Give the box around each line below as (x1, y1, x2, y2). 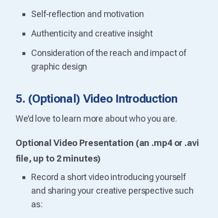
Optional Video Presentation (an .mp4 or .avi (16, 137, 199, 148)
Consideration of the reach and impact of (31, 47, 186, 58)
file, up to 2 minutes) (16, 153, 101, 163)
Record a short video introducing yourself (31, 171, 186, 182)
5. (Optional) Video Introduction (16, 91, 178, 106)
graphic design (31, 61, 88, 72)
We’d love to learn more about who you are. (16, 113, 177, 124)
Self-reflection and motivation (31, 8, 144, 19)
